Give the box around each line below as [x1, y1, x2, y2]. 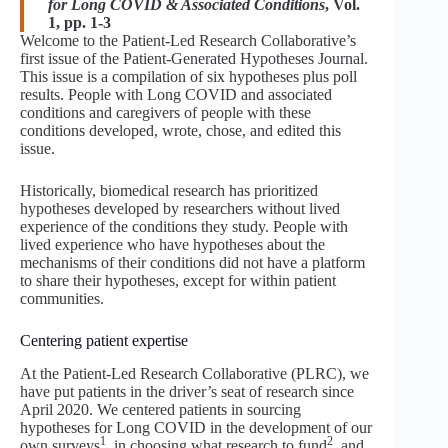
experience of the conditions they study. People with [20, 218, 348, 235]
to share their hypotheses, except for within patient [20, 272, 336, 289]
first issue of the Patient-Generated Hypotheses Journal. [20, 50, 368, 67]
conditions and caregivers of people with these [20, 104, 311, 121]
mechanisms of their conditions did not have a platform [20, 254, 365, 271]
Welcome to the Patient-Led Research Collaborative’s [20, 32, 356, 49]
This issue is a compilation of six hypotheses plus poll [20, 68, 357, 85]
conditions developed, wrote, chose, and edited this [20, 122, 341, 139]
